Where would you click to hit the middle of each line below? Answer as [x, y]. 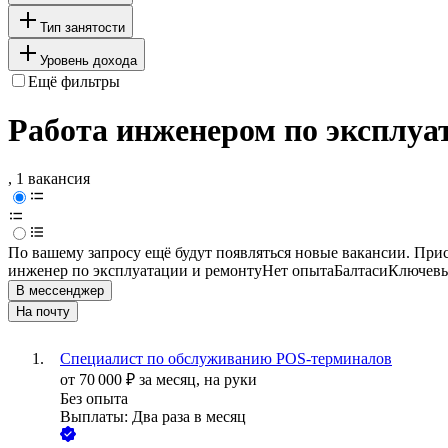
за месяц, [171, 380]
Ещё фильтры [74, 81]
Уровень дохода [88, 60]
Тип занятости [82, 27]
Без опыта [94, 399]
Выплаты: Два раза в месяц [153, 417]
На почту [43, 312]
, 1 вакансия [49, 179]
